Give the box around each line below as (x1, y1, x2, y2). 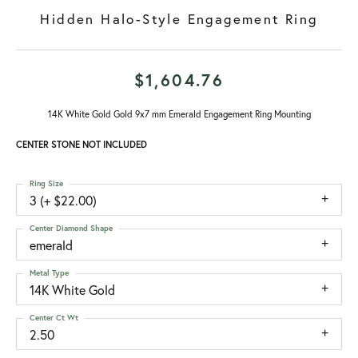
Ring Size (30, 178, 63, 189)
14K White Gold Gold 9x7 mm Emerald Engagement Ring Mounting (47, 108, 311, 120)
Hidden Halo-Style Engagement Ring (40, 10, 318, 27)
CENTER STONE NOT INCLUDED (16, 138, 147, 150)
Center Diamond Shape (30, 223, 113, 233)
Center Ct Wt (30, 312, 78, 323)
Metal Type (30, 268, 69, 278)
